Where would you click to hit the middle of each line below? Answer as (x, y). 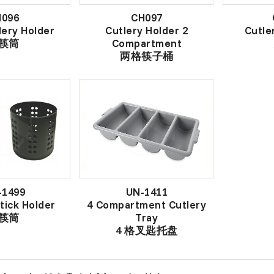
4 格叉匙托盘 (147, 231)
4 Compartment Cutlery (147, 205)
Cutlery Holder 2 (147, 30)
